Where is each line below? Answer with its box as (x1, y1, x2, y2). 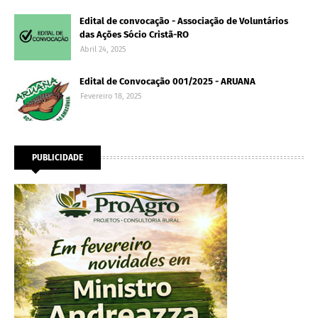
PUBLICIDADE (32, 153, 83, 163)
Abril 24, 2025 (80, 45, 126, 55)
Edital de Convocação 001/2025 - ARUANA (79, 76, 256, 87)
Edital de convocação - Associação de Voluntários (79, 16, 288, 27)
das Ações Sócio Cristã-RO (79, 29, 189, 40)
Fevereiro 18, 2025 (80, 92, 142, 102)
